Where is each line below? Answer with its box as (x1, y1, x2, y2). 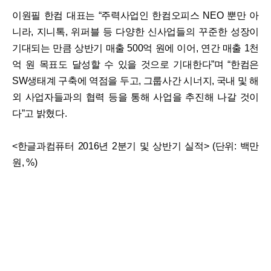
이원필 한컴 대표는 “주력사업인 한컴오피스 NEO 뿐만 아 (12, 10, 259, 21)
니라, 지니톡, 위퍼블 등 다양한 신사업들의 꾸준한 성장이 (12, 27, 259, 38)
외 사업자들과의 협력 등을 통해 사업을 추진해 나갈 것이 (12, 92, 259, 103)
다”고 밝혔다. (12, 108, 67, 119)
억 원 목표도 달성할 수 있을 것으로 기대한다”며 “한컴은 (12, 59, 259, 70)
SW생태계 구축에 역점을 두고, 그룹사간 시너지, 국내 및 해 (12, 76, 259, 87)
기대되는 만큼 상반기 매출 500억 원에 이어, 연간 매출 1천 (12, 43, 259, 54)
